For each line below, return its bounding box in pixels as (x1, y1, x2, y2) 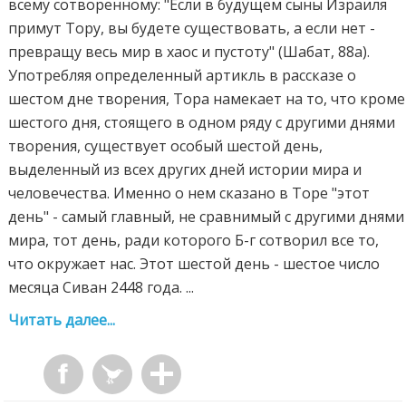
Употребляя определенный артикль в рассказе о (8, 65, 357, 86)
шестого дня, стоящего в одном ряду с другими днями (8, 112, 396, 133)
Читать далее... (8, 310, 116, 331)
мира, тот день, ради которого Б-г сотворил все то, (8, 230, 380, 251)
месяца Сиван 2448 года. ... (8, 277, 195, 298)
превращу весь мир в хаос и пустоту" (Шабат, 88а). (8, 42, 371, 63)
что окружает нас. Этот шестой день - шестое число (8, 254, 381, 275)
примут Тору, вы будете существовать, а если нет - (8, 18, 376, 39)
